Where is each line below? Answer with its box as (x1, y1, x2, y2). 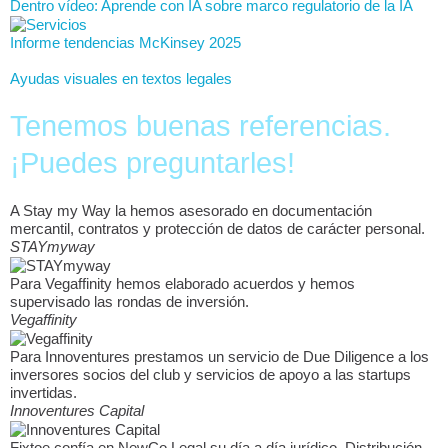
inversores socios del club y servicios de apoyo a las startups (10, 367, 411, 384)
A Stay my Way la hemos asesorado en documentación (10, 202, 372, 219)
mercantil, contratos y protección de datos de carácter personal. (10, 220, 425, 237)
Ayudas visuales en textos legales (10, 70, 232, 87)
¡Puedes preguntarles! (10, 146, 295, 179)
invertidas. (10, 385, 77, 402)
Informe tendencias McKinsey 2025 (10, 34, 241, 51)
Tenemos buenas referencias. (10, 109, 391, 142)
